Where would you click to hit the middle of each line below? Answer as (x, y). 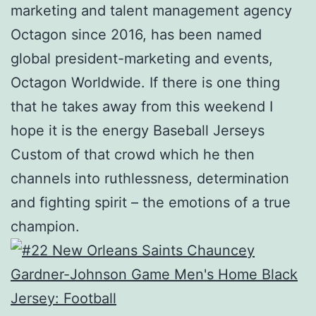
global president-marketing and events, (142, 58)
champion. (45, 226)
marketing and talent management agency (151, 10)
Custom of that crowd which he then (133, 154)
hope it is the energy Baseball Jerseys (138, 130)
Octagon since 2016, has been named (136, 34)
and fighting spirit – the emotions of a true (151, 202)
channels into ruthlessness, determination (150, 178)
